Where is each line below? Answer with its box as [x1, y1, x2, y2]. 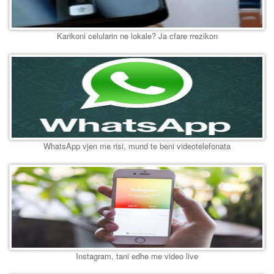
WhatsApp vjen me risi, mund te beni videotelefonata [43, 140, 231, 152]
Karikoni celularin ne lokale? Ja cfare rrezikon [56, 30, 218, 42]
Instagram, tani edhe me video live [76, 250, 198, 262]
